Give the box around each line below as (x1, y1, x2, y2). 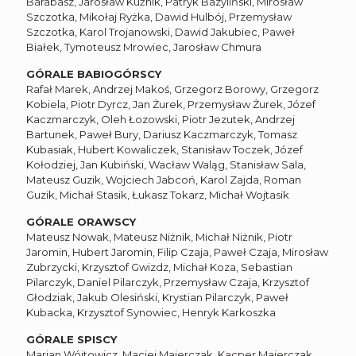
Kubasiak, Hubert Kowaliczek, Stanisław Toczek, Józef (26, 142, 303, 156)
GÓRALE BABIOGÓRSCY (26, 67, 161, 80)
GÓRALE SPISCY (26, 332, 117, 346)
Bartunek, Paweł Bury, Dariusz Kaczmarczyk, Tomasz (26, 127, 297, 141)
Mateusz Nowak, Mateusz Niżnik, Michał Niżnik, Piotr (26, 230, 292, 243)
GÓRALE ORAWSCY (26, 215, 136, 228)
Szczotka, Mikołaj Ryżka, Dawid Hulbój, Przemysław (26, 10, 292, 23)
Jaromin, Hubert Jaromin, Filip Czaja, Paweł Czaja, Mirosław (26, 245, 328, 258)
